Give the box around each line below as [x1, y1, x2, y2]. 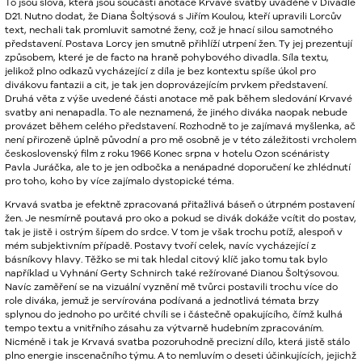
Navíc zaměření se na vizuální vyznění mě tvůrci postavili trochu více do [5, 281, 338, 292]
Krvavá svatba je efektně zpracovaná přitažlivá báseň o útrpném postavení [5, 199, 355, 209]
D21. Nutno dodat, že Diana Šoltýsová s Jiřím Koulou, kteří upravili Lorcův [5, 11, 342, 21]
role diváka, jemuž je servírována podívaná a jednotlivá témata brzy [5, 295, 319, 305]
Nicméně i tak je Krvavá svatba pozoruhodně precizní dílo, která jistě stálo [5, 336, 350, 347]
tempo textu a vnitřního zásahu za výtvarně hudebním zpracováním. [5, 322, 323, 333]
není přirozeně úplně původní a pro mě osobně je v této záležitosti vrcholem [5, 134, 356, 145]
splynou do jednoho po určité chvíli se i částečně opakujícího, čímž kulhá [5, 309, 343, 319]
